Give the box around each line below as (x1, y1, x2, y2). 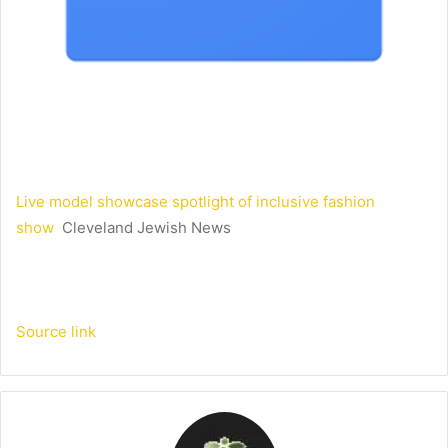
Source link (16, 322, 96, 342)
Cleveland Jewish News (62, 218, 231, 238)
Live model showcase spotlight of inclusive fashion (16, 192, 375, 212)
